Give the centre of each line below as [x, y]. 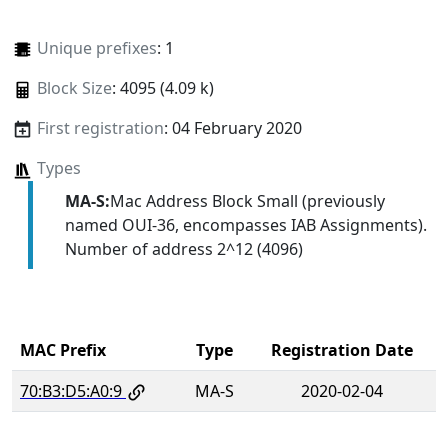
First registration [100, 128]
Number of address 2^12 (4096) [183, 248]
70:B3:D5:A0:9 [71, 390]
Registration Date [341, 349]
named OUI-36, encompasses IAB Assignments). [245, 224]
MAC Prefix [63, 349]
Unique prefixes [96, 48]
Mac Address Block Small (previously [247, 200]
